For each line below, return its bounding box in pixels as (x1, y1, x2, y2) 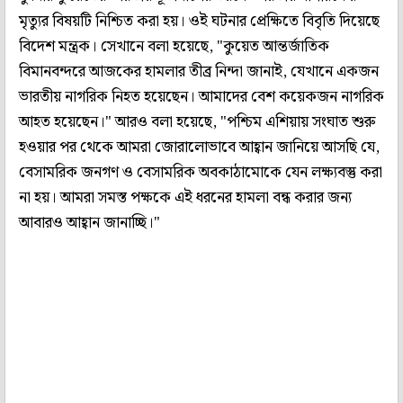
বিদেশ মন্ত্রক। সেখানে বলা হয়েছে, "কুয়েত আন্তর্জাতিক (19, 33, 329, 59)
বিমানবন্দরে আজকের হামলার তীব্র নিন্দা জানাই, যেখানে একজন (19, 58, 379, 85)
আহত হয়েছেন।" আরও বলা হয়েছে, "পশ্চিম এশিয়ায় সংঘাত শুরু (19, 109, 376, 135)
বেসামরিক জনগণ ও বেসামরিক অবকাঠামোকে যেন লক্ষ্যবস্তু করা (19, 159, 382, 185)
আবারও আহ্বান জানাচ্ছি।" (19, 210, 160, 236)
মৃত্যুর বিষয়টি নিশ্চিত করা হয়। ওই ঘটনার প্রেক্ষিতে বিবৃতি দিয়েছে (19, 8, 380, 34)
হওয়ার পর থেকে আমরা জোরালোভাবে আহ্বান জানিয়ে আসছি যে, (19, 134, 380, 160)
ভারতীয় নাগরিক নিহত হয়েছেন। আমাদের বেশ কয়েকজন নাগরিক (19, 84, 384, 110)
